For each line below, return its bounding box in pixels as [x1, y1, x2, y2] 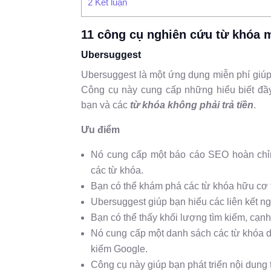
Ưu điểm [81, 124, 120, 135]
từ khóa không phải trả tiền [130, 99, 254, 110]
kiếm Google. [91, 243, 148, 254]
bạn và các [81, 99, 131, 110]
